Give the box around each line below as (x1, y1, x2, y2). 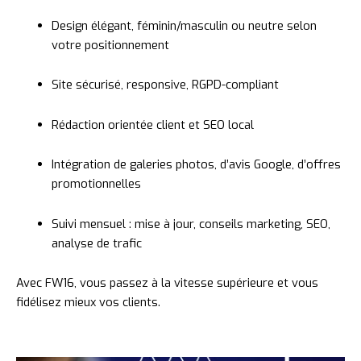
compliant (225, 77, 279, 93)
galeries (129, 156, 176, 173)
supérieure (217, 275, 277, 292)
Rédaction (51, 116, 108, 133)
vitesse (174, 275, 217, 292)
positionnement (84, 36, 169, 53)
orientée (107, 116, 156, 133)
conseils (198, 215, 247, 232)
